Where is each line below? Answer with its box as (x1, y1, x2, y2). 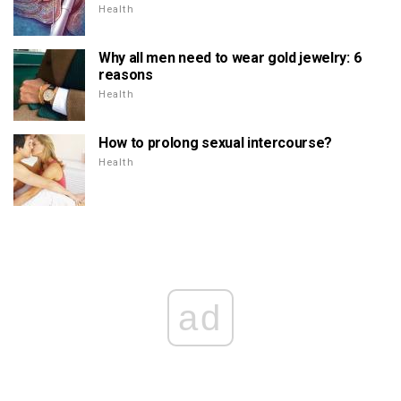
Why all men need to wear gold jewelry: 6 (98, 48, 362, 66)
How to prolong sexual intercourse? (98, 133, 333, 151)
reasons (98, 65, 153, 83)
